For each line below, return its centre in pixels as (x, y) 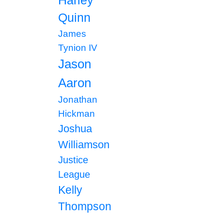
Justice (73, 160)
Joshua (75, 129)
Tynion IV (77, 47)
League (74, 174)
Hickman (76, 113)
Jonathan (77, 99)
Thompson (85, 206)
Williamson (84, 145)
